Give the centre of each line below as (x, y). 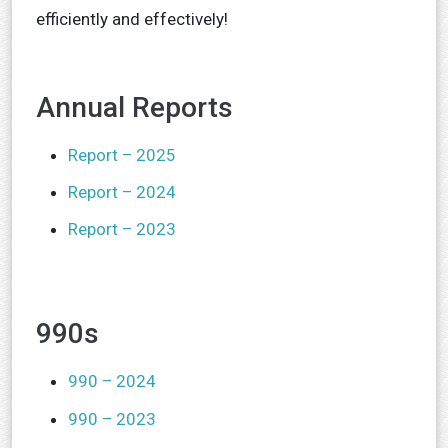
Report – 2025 (122, 154)
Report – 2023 (122, 229)
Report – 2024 (122, 191)
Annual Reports (134, 107)
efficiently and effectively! (132, 18)
